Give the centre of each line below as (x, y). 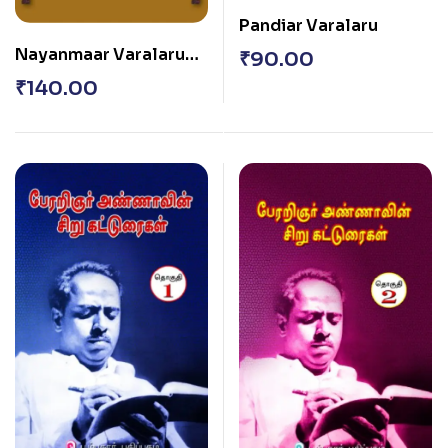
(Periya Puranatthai (96, 79)
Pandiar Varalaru (308, 26)
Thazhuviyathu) (79, 103)
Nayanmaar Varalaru (100, 55)
